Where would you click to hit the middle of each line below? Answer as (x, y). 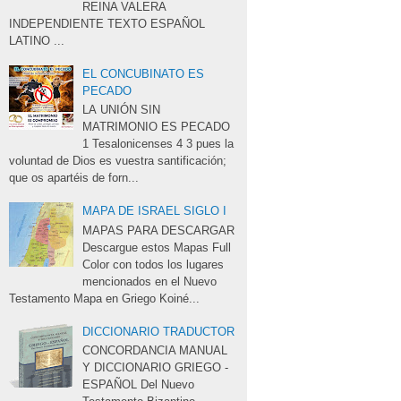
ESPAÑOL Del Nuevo (139, 385)
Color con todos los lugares (154, 264)
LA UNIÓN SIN (122, 110)
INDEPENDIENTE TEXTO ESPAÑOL (107, 23)
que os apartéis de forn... (74, 178)
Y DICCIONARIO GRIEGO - (156, 368)
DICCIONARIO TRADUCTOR (159, 331)
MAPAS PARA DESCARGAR (159, 230)
